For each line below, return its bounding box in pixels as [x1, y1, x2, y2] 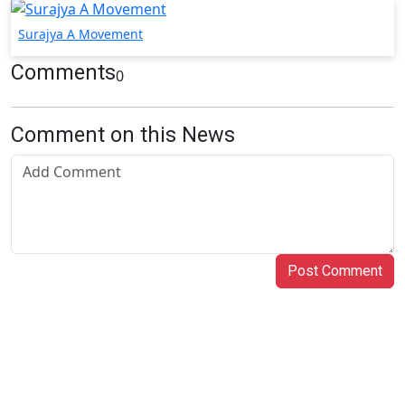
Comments [11, 60, 116, 86]
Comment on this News [11, 122, 235, 148]
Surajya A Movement [18, 25, 143, 43]
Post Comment [287, 262, 382, 280]
